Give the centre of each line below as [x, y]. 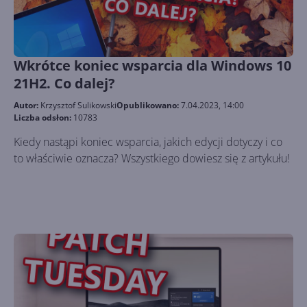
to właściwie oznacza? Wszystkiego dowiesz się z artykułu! [152, 158]
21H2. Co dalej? [64, 83]
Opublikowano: [149, 105]
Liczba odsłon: [44, 118]
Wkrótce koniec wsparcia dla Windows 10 [152, 65]
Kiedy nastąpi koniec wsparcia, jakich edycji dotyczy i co [148, 142]
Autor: [27, 105]
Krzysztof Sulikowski [78, 105]
